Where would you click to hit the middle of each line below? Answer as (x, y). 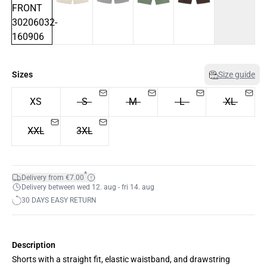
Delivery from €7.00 (53, 178)
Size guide (237, 74)
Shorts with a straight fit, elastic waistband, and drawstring (121, 259)
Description (34, 245)
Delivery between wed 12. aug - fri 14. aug (88, 187)
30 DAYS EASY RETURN (59, 200)
